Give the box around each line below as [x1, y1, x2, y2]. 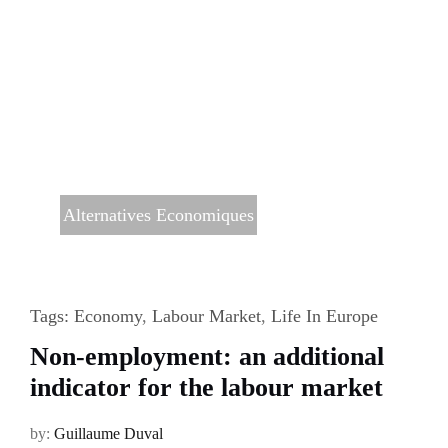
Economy [73, 305, 142, 326]
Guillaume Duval [53, 424, 163, 442]
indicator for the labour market [29, 372, 383, 402]
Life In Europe [270, 305, 378, 326]
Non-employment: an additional [29, 341, 384, 371]
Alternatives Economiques [62, 204, 254, 225]
